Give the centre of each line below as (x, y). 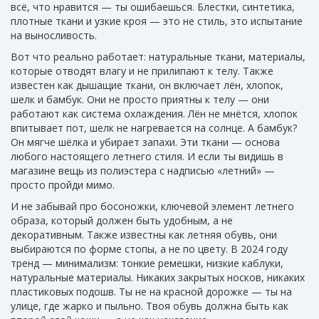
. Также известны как (135, 235)
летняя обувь (220, 235)
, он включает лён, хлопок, (218, 85)
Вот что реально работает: (80, 57)
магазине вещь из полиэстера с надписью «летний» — (143, 171)
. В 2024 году (257, 249)
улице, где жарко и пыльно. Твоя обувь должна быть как (150, 306)
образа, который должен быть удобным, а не (122, 221)
